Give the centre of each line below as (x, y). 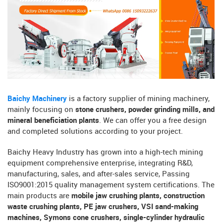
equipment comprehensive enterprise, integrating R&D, (100, 163)
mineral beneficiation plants (53, 121)
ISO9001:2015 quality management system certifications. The (111, 185)
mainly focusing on (40, 110)
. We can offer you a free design (153, 121)
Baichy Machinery (37, 99)
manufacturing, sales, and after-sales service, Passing (99, 174)
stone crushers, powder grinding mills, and (144, 110)
